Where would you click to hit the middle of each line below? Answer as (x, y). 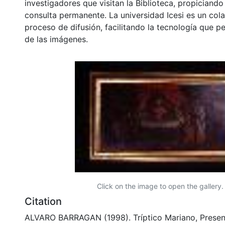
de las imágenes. (56, 39)
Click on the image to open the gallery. (160, 186)
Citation (43, 201)
